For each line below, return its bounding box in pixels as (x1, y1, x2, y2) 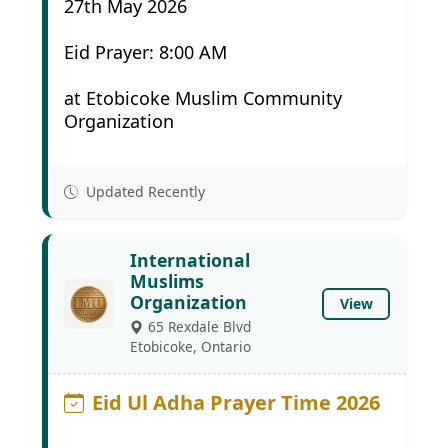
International (130, 248, 250, 272)
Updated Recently (82, 182, 205, 201)
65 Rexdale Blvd (148, 317, 251, 336)
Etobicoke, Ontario (130, 337, 251, 356)
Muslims (130, 269, 204, 293)
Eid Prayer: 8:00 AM (64, 40, 227, 64)
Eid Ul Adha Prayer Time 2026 (92, 389, 380, 416)
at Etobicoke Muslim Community (64, 86, 342, 110)
